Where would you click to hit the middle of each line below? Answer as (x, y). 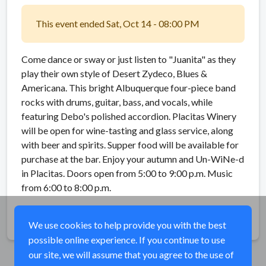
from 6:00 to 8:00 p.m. (66, 187)
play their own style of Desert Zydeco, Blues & (114, 73)
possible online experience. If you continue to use (127, 240)
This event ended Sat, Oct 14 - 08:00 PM (118, 23)
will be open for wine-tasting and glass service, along (127, 130)
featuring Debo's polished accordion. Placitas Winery (129, 116)
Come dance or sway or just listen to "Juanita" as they (129, 59)
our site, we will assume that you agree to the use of (131, 254)
